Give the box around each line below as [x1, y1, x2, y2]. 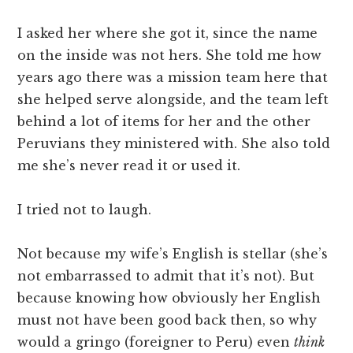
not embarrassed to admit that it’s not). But [17, 268, 315, 284]
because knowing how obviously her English [17, 290, 321, 307]
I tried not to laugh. [17, 202, 152, 218]
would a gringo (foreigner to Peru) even [17, 334, 295, 351]
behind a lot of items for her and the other [17, 113, 311, 130]
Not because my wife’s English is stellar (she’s [17, 246, 329, 262]
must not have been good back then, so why [17, 312, 318, 329]
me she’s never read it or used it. [17, 158, 241, 174]
